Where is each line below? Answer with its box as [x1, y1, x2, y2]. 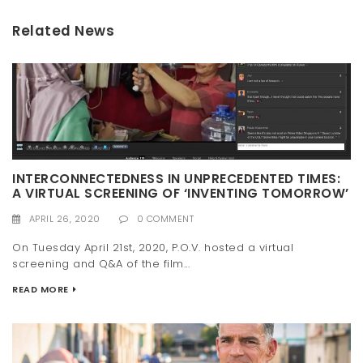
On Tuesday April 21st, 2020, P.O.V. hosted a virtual [12, 239, 293, 255]
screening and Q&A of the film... [12, 255, 190, 271]
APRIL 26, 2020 [28, 212, 100, 226]
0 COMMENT [136, 212, 194, 226]
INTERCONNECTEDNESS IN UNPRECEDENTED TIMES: [12, 170, 340, 188]
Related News [12, 20, 114, 41]
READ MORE [12, 282, 69, 296]
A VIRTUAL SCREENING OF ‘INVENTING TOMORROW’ [12, 185, 349, 203]
